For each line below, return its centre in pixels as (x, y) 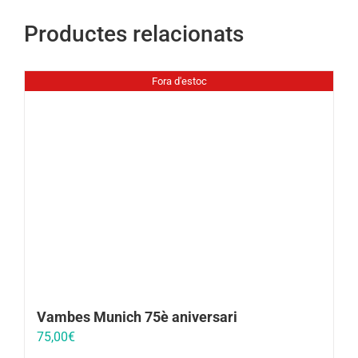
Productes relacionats (134, 34)
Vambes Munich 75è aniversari (137, 316)
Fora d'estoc (179, 81)
